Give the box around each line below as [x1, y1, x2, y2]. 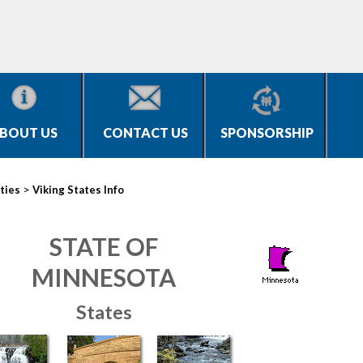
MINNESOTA [32, 263, 176, 292]
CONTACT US [102, 125, 188, 140]
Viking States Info [32, 183, 124, 196]
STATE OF [49, 232, 158, 261]
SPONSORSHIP [220, 125, 314, 140]
